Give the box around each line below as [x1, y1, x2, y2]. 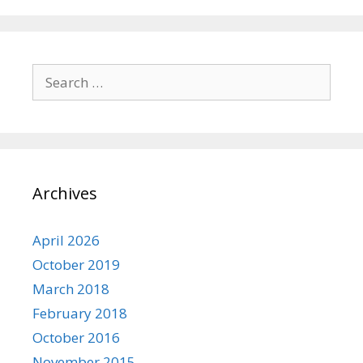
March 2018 [32, 279, 109, 298]
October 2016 [32, 327, 120, 347]
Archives [32, 181, 97, 204]
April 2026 [32, 230, 100, 250]
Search [32, 63, 75, 83]
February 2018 [32, 303, 127, 322]
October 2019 [32, 254, 120, 274]
